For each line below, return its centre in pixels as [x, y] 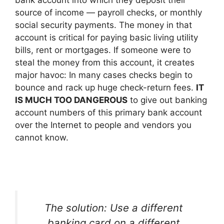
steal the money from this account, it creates [105, 62]
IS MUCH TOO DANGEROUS [71, 100]
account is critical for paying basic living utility [106, 37]
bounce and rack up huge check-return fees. [105, 87]
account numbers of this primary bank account [108, 112]
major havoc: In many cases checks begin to [104, 75]
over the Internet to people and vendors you [103, 125]
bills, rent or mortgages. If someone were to [103, 50]
